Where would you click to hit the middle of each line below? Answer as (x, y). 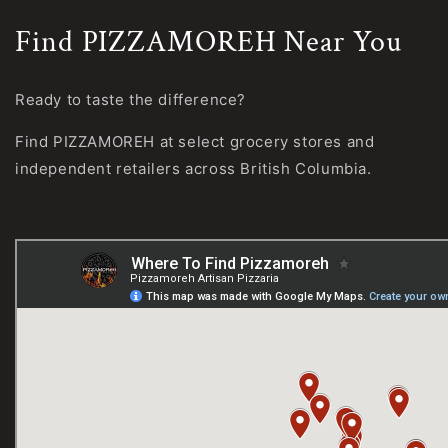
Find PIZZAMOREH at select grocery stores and (195, 142)
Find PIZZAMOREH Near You (208, 43)
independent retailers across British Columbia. (193, 169)
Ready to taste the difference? (130, 100)
